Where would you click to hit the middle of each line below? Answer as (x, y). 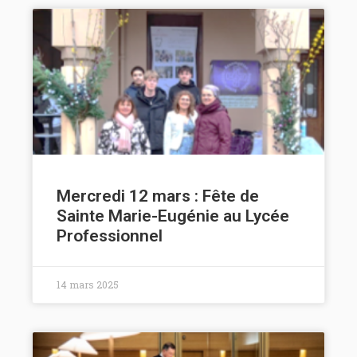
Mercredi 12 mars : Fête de (158, 196)
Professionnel (110, 235)
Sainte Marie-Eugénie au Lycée (173, 216)
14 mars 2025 (88, 284)
